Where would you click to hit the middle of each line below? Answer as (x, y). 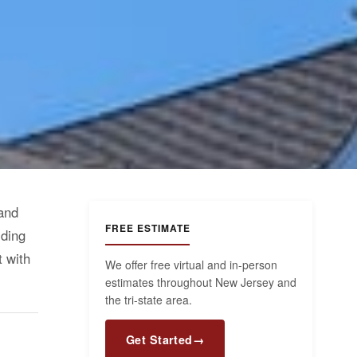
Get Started (159, 339)
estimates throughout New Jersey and (201, 282)
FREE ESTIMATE (148, 228)
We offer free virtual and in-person (191, 265)
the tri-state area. (149, 300)
